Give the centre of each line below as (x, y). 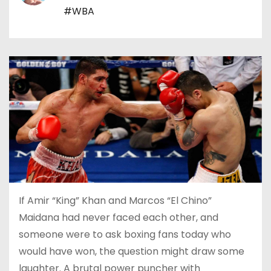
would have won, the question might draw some (132, 251)
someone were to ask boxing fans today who (125, 234)
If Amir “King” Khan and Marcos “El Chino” (115, 200)
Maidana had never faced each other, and (119, 217)
